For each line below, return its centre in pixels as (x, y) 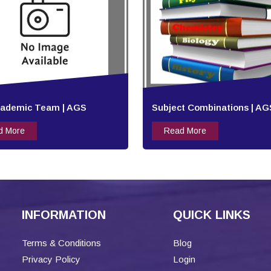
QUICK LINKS (212, 215)
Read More (185, 131)
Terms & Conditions (61, 243)
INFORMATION (64, 215)
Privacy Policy (51, 260)
